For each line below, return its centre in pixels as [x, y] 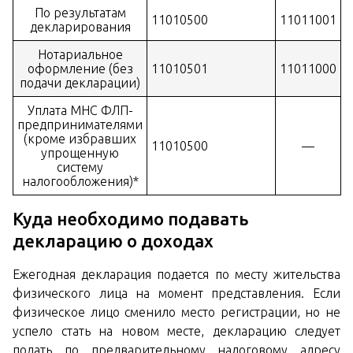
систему [80, 167]
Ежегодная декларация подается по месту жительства [176, 275]
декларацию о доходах [113, 241]
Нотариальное [80, 55]
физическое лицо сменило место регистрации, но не [176, 312]
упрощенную [80, 153]
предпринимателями [80, 125]
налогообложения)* [80, 182]
